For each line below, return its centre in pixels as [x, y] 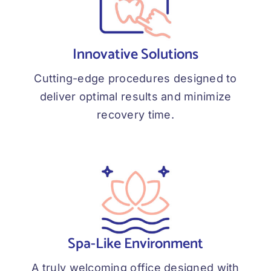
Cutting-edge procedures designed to [135, 79]
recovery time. [135, 115]
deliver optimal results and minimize [135, 97]
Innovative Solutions [135, 55]
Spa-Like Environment [135, 244]
